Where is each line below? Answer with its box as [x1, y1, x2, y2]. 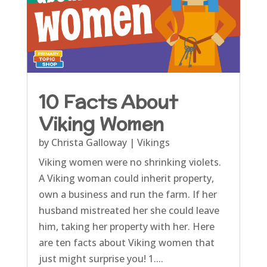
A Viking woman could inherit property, [38, 171, 214, 185]
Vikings [136, 135, 170, 149]
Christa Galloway [51, 135, 127, 149]
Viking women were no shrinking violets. [38, 155, 221, 169]
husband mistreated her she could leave [38, 203, 219, 217]
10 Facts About [38, 88, 178, 115]
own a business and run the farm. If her [38, 187, 217, 201]
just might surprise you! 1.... [38, 252, 163, 265]
